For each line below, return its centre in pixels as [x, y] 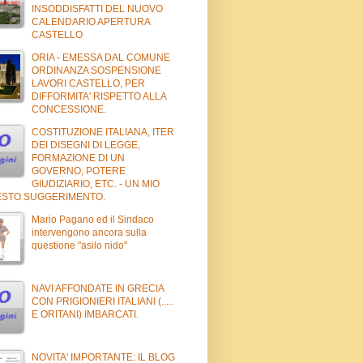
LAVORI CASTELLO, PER [88, 83]
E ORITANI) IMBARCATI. [85, 314]
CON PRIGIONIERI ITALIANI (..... [102, 301]
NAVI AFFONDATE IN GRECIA [98, 288]
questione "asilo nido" [79, 245]
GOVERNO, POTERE [79, 171]
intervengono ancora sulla [89, 232]
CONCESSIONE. [69, 109]
